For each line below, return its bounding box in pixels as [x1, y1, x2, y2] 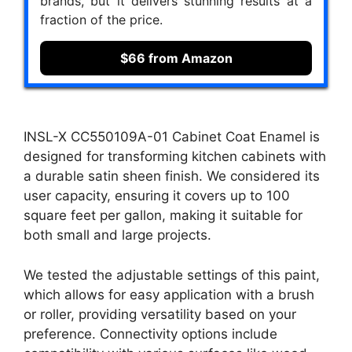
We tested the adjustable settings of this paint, [24, 266, 320, 283]
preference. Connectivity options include [24, 325, 277, 342]
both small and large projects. [24, 227, 211, 244]
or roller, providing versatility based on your [24, 306, 296, 322]
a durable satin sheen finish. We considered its [24, 168, 320, 185]
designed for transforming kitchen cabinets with [24, 148, 326, 165]
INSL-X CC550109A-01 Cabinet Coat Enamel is [24, 129, 320, 145]
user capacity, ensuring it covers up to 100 [24, 188, 290, 204]
